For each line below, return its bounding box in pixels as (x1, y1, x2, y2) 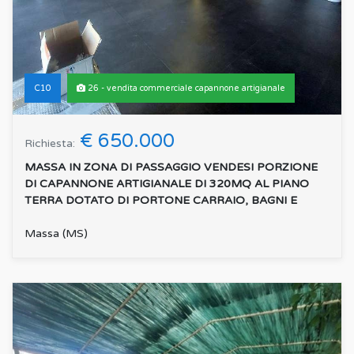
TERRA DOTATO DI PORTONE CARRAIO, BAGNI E (24, 193, 297, 207)
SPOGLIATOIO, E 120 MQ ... (24, 209, 175, 224)
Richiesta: (24, 136, 75, 150)
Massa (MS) (24, 226, 88, 240)
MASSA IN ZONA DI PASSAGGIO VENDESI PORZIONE (24, 160, 318, 174)
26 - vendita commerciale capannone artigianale (85, 82, 285, 93)
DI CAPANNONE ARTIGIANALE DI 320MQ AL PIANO (24, 176, 309, 190)
